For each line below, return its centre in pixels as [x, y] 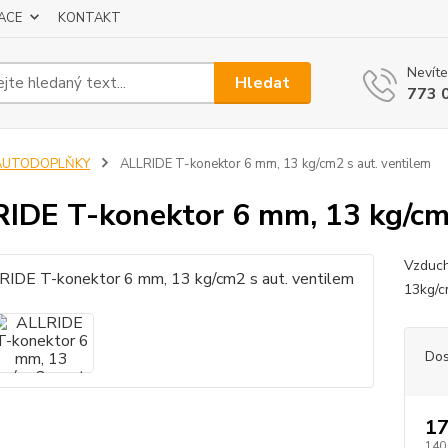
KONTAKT [89, 18]
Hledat [263, 82]
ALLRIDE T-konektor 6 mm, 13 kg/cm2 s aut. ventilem [273, 164]
